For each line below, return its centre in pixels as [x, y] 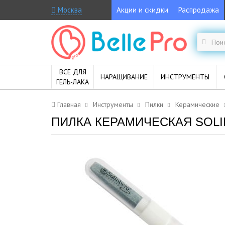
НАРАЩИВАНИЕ [124, 77]
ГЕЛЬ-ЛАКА [73, 82]
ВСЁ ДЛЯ [73, 72]
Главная [69, 104]
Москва [69, 10]
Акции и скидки [142, 10]
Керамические [197, 104]
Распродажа [199, 10]
